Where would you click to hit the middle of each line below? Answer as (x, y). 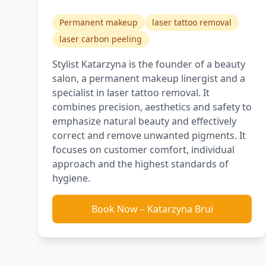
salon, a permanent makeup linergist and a (149, 78)
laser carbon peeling (101, 39)
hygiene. (71, 178)
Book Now (114, 209)
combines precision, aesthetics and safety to (152, 107)
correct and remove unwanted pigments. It (149, 135)
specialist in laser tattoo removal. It (131, 93)
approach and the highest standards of (140, 164)
